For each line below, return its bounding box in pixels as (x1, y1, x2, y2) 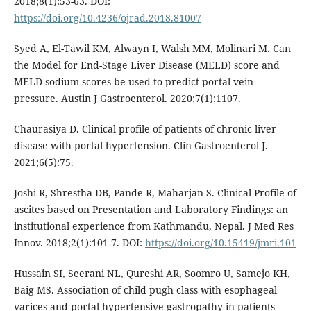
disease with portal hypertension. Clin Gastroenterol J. (13, 139, 268, 153)
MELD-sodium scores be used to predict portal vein (13, 75, 253, 89)
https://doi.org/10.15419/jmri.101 (144, 236, 296, 250)
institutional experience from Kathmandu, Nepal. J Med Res (13, 219, 294, 233)
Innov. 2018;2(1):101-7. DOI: (13, 236, 145, 250)
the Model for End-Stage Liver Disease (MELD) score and (13, 58, 280, 72)
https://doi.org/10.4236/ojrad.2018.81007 (13, 11, 201, 25)
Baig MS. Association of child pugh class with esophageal (13, 283, 277, 297)
